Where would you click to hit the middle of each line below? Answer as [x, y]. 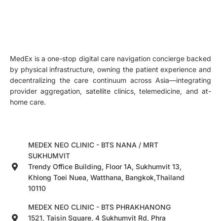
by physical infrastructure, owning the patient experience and [110, 70]
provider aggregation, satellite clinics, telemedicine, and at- [110, 91]
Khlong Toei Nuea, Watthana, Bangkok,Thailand [106, 178]
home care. [28, 102]
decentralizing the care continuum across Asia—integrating [110, 80]
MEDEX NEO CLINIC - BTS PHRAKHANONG [99, 207]
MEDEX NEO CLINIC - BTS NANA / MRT [93, 145]
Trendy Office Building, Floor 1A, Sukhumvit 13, [105, 167]
